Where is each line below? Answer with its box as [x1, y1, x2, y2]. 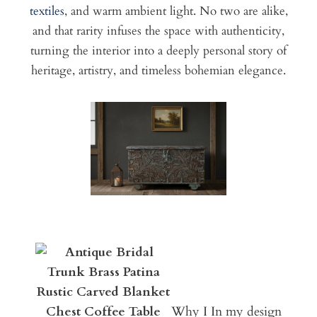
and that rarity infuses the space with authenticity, [33, 23, 284, 40]
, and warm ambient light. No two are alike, [64, 3, 288, 20]
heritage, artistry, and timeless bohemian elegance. [31, 62, 286, 79]
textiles [29, 3, 64, 20]
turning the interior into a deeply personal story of [30, 42, 287, 59]
